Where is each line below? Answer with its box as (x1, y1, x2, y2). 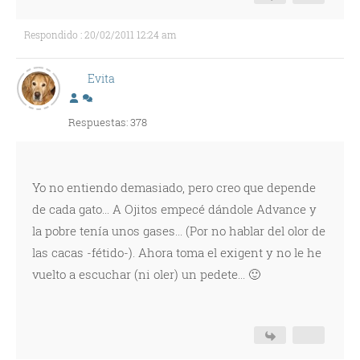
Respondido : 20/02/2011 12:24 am (24, 28, 176, 41)
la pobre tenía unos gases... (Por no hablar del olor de (32, 223, 325, 239)
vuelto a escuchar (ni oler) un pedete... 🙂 (32, 266, 260, 282)
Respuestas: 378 (68, 115, 147, 129)
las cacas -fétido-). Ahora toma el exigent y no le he (32, 244, 321, 260)
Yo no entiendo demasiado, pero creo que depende (32, 179, 316, 195)
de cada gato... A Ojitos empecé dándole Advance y (32, 201, 317, 217)
